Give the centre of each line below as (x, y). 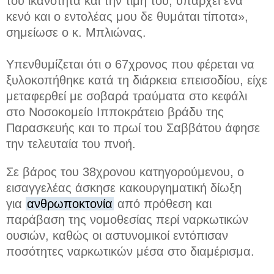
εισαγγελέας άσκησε (63, 187)
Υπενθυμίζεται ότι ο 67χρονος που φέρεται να (130, 64)
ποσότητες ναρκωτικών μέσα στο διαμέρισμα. (130, 251)
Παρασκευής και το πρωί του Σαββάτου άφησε (133, 128)
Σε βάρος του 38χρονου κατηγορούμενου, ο (125, 172)
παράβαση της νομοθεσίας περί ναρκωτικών (127, 219)
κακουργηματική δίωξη (180, 187)
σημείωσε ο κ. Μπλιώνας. (76, 32)
